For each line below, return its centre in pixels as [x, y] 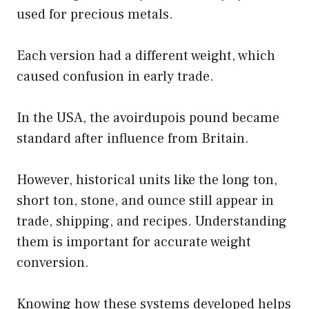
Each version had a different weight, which [146, 56]
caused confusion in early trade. [115, 77]
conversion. [53, 263]
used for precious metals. [95, 15]
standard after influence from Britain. [133, 139]
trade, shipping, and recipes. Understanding [152, 222]
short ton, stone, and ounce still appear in [145, 201]
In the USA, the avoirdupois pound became [148, 118]
